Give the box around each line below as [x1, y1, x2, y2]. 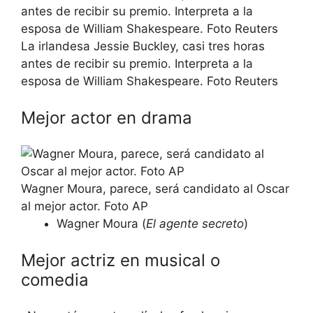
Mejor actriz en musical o [21, 249, 220, 270]
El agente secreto [146, 217, 244, 231]
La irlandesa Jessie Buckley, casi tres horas [21, 39, 265, 53]
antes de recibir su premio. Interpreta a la [21, 57, 253, 71]
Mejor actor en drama [21, 107, 192, 128]
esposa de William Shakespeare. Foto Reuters [21, 74, 278, 88]
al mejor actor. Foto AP [21, 199, 148, 213]
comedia [21, 269, 89, 290]
